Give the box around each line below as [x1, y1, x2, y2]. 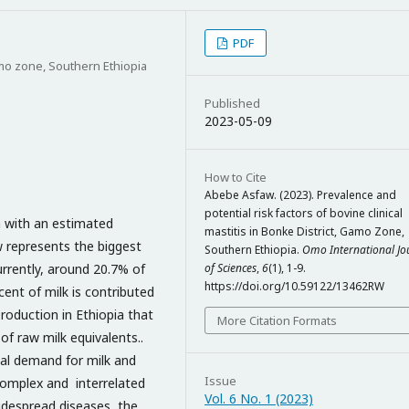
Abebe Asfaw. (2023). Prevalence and [204, 186, 396, 203]
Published [204, 94, 260, 111]
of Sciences [204, 259, 257, 276]
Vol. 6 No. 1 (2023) [204, 389, 313, 407]
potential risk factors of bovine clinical [204, 204, 403, 221]
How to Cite [204, 168, 267, 185]
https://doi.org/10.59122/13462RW [204, 278, 384, 294]
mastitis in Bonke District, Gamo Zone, [204, 223, 404, 239]
